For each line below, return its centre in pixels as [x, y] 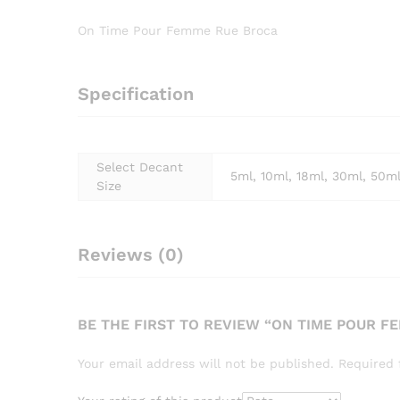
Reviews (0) [131, 254]
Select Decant [140, 167]
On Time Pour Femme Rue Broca [178, 30]
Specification [136, 94]
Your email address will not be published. [206, 363]
